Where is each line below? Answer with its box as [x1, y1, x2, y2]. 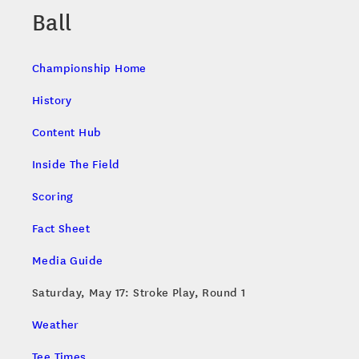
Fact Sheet [32, 220, 90, 236]
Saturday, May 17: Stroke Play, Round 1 [32, 284, 246, 301]
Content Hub [32, 123, 102, 140]
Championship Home [32, 59, 147, 76]
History [32, 91, 72, 108]
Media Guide [32, 252, 103, 268]
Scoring [32, 188, 74, 204]
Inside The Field [32, 155, 120, 172]
